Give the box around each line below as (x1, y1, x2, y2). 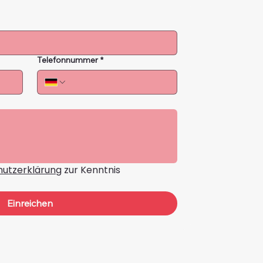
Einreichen (6, 197, 53, 209)
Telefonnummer (36, 54, 98, 65)
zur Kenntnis (62, 163, 120, 177)
